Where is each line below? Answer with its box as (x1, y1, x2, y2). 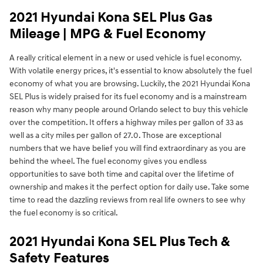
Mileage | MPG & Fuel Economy (9, 25, 206, 43)
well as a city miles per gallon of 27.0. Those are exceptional (9, 130, 221, 141)
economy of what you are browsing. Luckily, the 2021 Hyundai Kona (9, 79, 250, 89)
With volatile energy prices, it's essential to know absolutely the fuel (9, 66, 252, 76)
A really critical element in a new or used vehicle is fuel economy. (9, 53, 241, 63)
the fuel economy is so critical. (9, 208, 118, 218)
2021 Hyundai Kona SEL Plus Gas (9, 9, 213, 27)
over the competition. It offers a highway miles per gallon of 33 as (9, 117, 243, 128)
